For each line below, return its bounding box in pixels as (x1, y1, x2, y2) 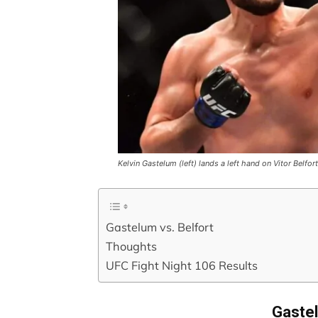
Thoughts (106, 238, 157, 253)
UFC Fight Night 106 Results (106, 258, 258, 273)
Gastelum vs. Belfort (106, 219, 214, 234)
